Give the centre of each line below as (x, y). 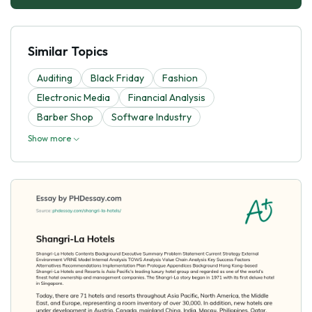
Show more (50, 138)
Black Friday (117, 78)
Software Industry (151, 117)
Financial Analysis (167, 97)
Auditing (55, 78)
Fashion (180, 78)
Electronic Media (73, 97)
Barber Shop (65, 117)
